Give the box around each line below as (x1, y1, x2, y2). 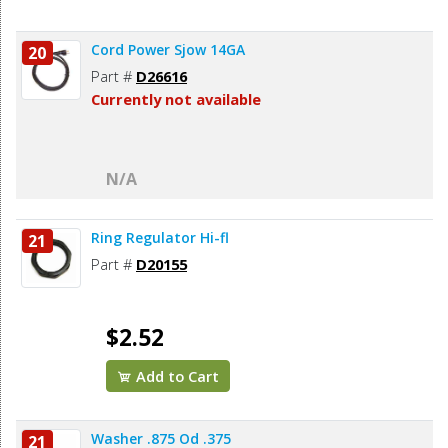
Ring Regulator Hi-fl (91, 228, 229, 248)
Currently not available (91, 89, 261, 110)
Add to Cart (132, 366, 220, 387)
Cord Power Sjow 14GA (91, 40, 245, 60)
